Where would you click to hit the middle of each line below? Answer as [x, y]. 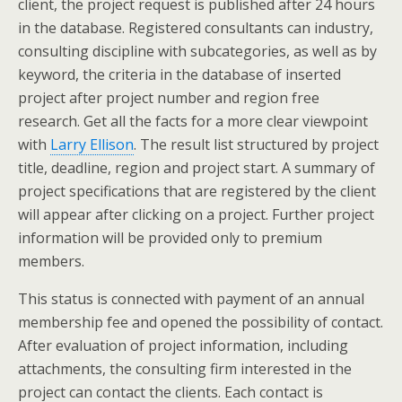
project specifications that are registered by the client [197, 191]
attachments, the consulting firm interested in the [185, 369]
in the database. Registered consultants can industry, [196, 28]
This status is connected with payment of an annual [191, 299]
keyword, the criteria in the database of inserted [179, 74]
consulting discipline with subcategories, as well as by [197, 51]
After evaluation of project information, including [183, 345]
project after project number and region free [169, 98]
